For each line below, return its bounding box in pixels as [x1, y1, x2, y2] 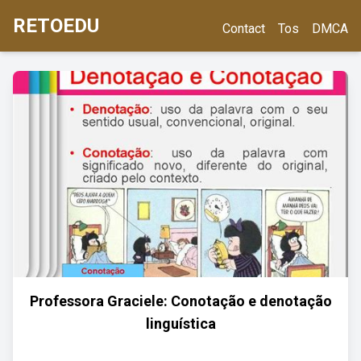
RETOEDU [13, 15, 99, 37]
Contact [222, 21, 265, 36]
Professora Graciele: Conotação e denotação [29, 293, 332, 309]
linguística [145, 315, 216, 332]
